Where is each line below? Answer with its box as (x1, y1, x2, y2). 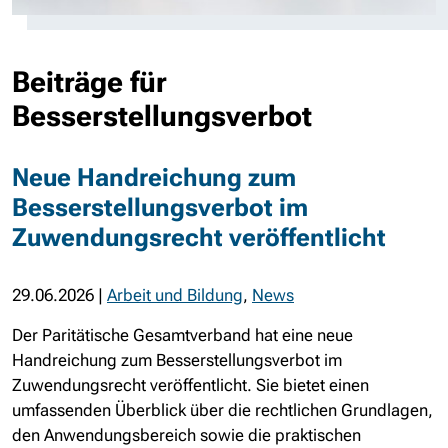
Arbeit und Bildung (107, 285, 243, 305)
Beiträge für (12, 65, 167, 99)
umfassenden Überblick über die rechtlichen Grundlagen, (12, 400, 433, 420)
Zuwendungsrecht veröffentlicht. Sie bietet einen (12, 375, 369, 395)
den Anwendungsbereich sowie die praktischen (12, 425, 361, 445)
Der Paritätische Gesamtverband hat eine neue (12, 325, 353, 345)
